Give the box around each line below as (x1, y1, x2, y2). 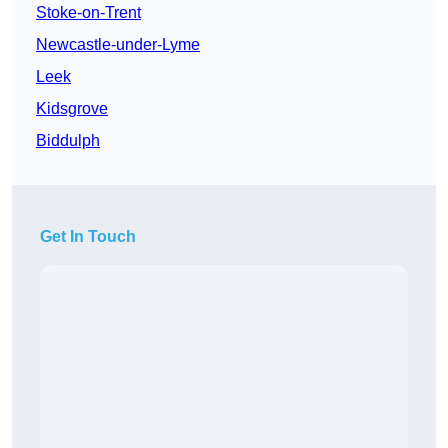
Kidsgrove (36, 100, 108, 118)
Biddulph (36, 132, 100, 150)
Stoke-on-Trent (36, 4, 141, 22)
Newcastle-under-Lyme (36, 36, 200, 54)
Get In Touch (40, 228, 136, 246)
